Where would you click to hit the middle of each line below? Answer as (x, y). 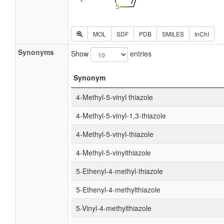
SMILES (173, 34)
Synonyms (36, 52)
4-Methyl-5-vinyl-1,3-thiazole (121, 115)
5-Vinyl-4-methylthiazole (114, 208)
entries (140, 53)
